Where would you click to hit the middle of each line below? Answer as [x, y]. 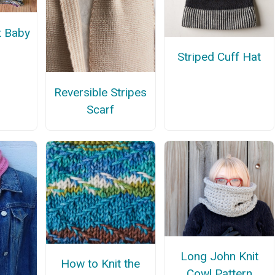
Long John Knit [219, 256]
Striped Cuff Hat [219, 56]
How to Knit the [101, 263]
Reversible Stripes [101, 92]
